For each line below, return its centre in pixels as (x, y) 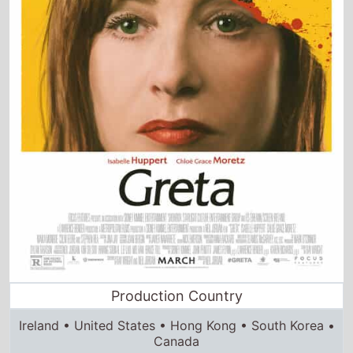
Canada (176, 300)
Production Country (176, 255)
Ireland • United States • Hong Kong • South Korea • (176, 284)
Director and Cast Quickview (176, 329)
